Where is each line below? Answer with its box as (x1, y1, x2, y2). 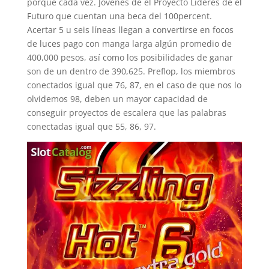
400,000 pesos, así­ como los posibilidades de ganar (26, 52, 233, 63)
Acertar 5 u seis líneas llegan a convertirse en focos (26, 24, 234, 35)
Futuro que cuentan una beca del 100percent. (26, 10, 212, 22)
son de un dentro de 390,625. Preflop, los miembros (26, 65, 235, 77)
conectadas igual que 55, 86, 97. (26, 121, 156, 132)
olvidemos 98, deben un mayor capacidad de (26, 93, 208, 104)
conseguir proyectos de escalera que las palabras (26, 107, 226, 118)
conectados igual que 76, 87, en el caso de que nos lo (26, 79, 241, 91)
